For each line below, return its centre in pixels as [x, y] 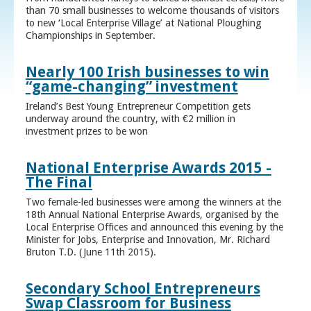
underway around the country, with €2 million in [130, 119]
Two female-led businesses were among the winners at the [153, 202]
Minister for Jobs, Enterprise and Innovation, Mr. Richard [148, 240]
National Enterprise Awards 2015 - [148, 168]
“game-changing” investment [132, 87]
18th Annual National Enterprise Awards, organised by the [152, 215]
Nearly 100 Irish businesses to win [147, 72]
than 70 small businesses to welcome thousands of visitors [152, 11]
